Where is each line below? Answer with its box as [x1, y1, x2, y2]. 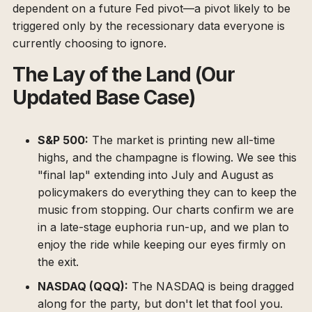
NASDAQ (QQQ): [38, 279, 128, 293]
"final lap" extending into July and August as [38, 167, 274, 182]
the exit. [38, 254, 79, 269]
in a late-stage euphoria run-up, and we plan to [38, 219, 289, 234]
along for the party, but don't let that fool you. [38, 296, 283, 311]
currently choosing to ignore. [13, 36, 166, 50]
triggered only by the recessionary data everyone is [13, 18, 285, 33]
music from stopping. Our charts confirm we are [38, 202, 294, 217]
